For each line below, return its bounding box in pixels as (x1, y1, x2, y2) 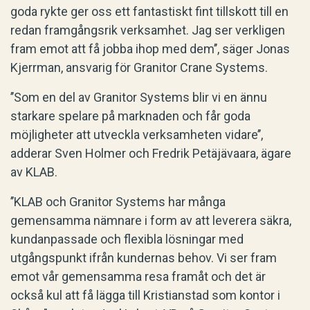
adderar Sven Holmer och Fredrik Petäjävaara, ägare (10, 146, 291, 161)
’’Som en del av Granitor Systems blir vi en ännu (10, 90, 267, 105)
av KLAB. (10, 165, 57, 180)
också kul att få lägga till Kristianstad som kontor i (10, 288, 280, 303)
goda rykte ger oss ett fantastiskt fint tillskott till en (10, 4, 289, 19)
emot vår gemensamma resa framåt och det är (10, 269, 266, 284)
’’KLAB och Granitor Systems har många (10, 194, 226, 210)
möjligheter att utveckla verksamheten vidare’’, (10, 127, 263, 143)
